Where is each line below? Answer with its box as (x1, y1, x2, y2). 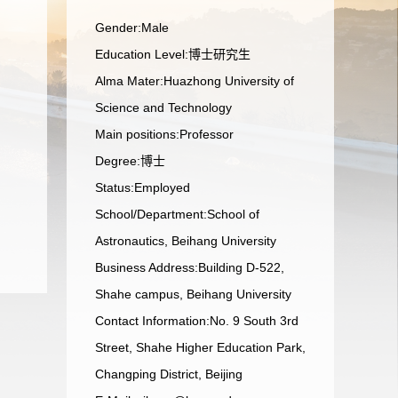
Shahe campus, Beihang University (95, 287, 291, 301)
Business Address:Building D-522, (95, 260, 284, 275)
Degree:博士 (95, 154, 165, 168)
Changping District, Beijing (95, 367, 243, 381)
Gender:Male (95, 20, 169, 35)
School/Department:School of (95, 207, 259, 221)
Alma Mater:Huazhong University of (95, 74, 294, 88)
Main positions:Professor (95, 127, 234, 141)
